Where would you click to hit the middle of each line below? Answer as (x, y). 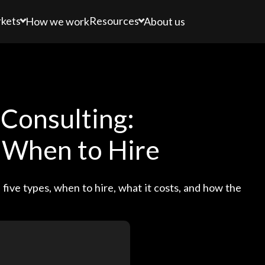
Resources (114, 21)
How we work (58, 21)
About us (165, 21)
